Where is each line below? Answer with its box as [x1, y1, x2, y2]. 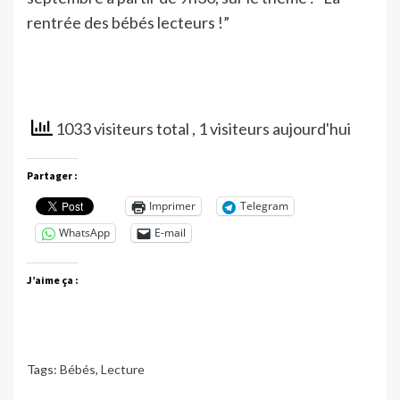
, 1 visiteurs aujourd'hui [192, 118, 351, 138]
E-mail [154, 225, 186, 241]
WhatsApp [59, 225, 110, 241]
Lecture [101, 361, 145, 377]
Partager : [27, 168, 78, 182]
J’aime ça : [27, 272, 79, 287]
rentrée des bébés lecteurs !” [27, 12, 229, 32]
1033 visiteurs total [53, 118, 192, 138]
